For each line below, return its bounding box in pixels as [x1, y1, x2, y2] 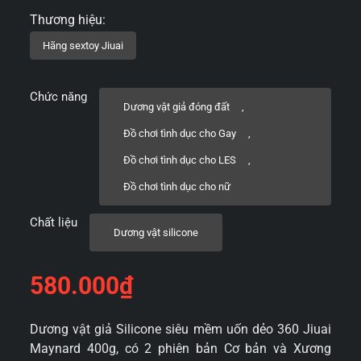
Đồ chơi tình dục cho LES [123, 154, 237, 166]
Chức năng [30, 89, 88, 104]
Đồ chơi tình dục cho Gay [123, 127, 237, 139]
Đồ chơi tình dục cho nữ [123, 180, 231, 193]
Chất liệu [30, 215, 78, 230]
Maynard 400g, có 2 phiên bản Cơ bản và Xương [30, 341, 331, 356]
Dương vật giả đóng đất [123, 101, 230, 113]
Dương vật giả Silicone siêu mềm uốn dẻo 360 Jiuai [30, 322, 331, 337]
